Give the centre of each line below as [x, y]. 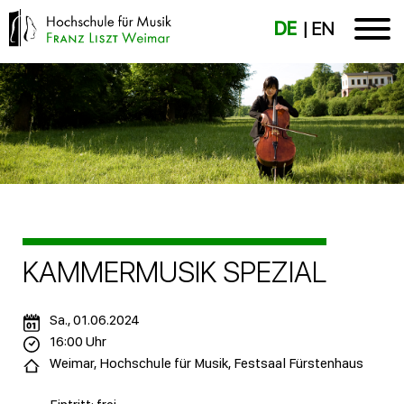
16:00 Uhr [78, 342]
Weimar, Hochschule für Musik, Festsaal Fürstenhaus [207, 363]
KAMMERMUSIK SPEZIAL [174, 273]
